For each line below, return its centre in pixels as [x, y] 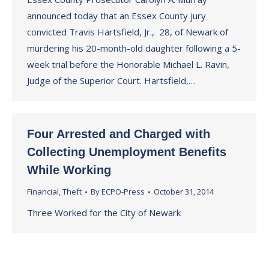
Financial [43, 192]
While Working [69, 170]
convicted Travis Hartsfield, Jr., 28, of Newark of [128, 32]
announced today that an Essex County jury [116, 16]
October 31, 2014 [184, 192]
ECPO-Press [123, 192]
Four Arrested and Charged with [119, 134]
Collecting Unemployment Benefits [127, 152]
